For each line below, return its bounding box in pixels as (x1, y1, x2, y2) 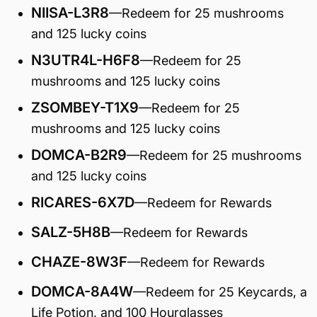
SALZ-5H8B (31, 224, 110, 241)
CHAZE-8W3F (31, 253, 127, 270)
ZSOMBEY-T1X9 (31, 99, 139, 116)
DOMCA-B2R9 (31, 146, 127, 163)
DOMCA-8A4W (31, 283, 133, 300)
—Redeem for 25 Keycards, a (133, 284, 307, 299)
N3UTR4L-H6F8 (31, 52, 140, 69)
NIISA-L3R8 (31, 4, 109, 21)
